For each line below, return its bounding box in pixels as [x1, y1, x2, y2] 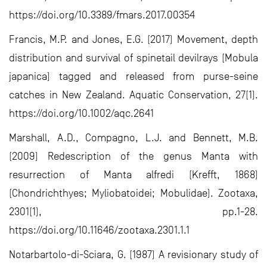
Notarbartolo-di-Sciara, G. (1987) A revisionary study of [9, 249, 258, 261]
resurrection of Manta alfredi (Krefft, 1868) [9, 169, 258, 181]
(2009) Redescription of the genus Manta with [9, 150, 258, 163]
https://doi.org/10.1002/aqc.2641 [9, 107, 154, 120]
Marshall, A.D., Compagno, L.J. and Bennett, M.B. [9, 132, 258, 144]
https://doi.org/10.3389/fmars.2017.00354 [9, 9, 195, 21]
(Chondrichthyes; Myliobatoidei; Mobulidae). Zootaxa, [9, 187, 258, 200]
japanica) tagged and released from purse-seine [9, 70, 258, 83]
